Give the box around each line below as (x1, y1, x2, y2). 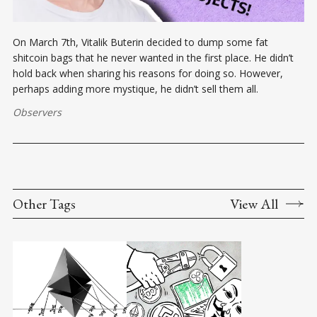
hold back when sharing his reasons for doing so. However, (13, 67, 283, 81)
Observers (13, 105, 62, 120)
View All (230, 195, 278, 214)
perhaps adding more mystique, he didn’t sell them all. (13, 82, 258, 96)
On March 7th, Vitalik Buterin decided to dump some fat (13, 35, 268, 50)
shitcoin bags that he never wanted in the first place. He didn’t (13, 51, 294, 65)
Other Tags (13, 195, 76, 214)
